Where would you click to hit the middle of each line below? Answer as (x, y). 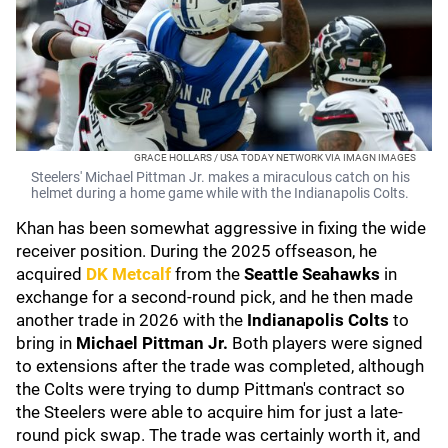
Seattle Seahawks (314, 274)
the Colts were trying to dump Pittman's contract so (210, 389)
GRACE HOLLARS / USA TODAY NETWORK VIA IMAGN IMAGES (275, 157)
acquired (51, 274)
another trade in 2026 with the (131, 320)
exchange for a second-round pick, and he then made (214, 297)
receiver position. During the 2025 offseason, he (196, 251)
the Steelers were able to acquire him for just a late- (209, 412)
